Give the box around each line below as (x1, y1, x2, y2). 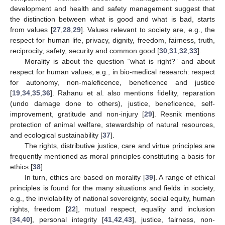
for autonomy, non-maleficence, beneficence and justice (10, 78, 215, 87)
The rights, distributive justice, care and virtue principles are (24, 142, 215, 150)
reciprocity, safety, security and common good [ (10, 47, 159, 55)
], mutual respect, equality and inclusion (75, 205, 215, 213)
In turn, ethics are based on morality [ (24, 173, 145, 182)
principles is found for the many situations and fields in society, (10, 184, 215, 192)
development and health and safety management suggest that (10, 5, 215, 13)
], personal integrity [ (30, 215, 104, 224)
